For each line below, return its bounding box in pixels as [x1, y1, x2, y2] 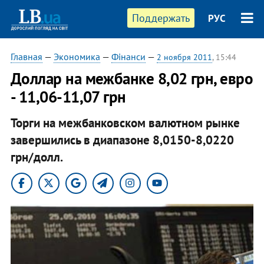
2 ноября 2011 [156, 52, 212, 62]
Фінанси [111, 51, 146, 62]
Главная [10, 51, 42, 62]
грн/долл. [10, 148, 63, 165]
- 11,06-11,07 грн [10, 87, 126, 107]
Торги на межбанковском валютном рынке [10, 114, 240, 131]
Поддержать [132, 11, 190, 25]
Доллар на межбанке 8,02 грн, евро [10, 68, 253, 88]
